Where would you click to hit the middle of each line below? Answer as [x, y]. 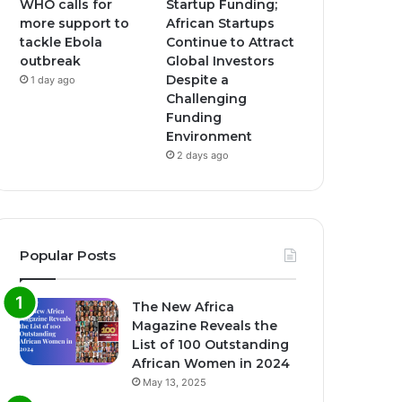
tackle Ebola [61, 43]
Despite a [198, 80]
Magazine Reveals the [205, 326]
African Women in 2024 [211, 364]
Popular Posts [68, 256]
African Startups [221, 24]
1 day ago [53, 80]
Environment [210, 137]
